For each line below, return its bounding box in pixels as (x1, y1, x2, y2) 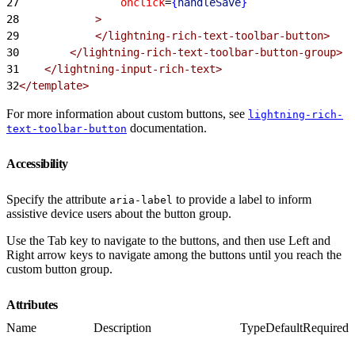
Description (94, 320, 151, 334)
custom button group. (6, 261, 113, 276)
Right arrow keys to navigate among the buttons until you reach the (6, 247, 342, 261)
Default (265, 320, 303, 334)
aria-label (109, 193, 173, 206)
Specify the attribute (6, 192, 109, 206)
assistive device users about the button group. (6, 206, 231, 220)
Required (303, 320, 349, 334)
